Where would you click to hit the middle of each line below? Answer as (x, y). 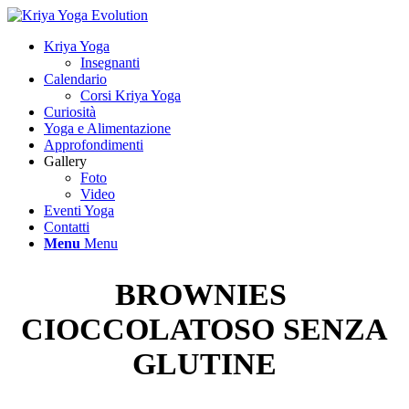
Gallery (65, 161)
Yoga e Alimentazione (107, 128)
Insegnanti (110, 63)
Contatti (67, 227)
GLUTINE (204, 364)
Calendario (75, 79)
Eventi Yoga (79, 210)
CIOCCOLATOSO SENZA (204, 330)
